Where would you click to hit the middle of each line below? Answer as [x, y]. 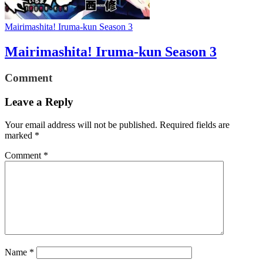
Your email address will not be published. [81, 124]
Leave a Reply [39, 102]
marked [20, 135]
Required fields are [195, 124]
